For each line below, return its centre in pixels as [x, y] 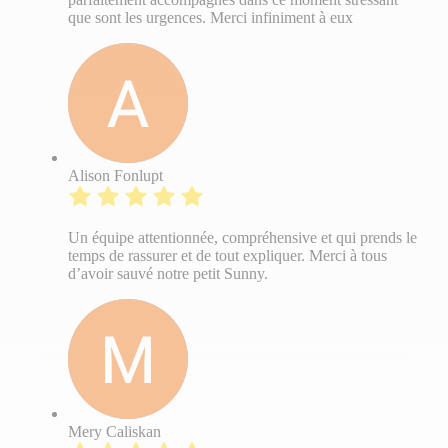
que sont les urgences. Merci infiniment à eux [210, 18]
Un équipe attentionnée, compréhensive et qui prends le [242, 238]
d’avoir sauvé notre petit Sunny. [168, 274]
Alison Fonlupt [115, 176]
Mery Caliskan [114, 432]
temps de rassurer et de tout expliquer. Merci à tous [227, 256]
